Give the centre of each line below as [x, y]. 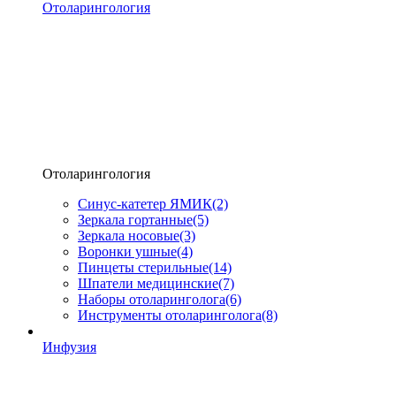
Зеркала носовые [129, 236]
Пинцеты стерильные [143, 267]
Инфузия [69, 347]
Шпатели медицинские [148, 283]
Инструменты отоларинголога [170, 315]
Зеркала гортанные [135, 220]
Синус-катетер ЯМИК [145, 204]
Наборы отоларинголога [152, 299]
